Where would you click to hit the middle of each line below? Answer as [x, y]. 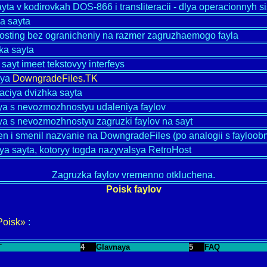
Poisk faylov [133, 189]
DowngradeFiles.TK [55, 78]
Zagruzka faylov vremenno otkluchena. [133, 175]
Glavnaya [113, 247]
